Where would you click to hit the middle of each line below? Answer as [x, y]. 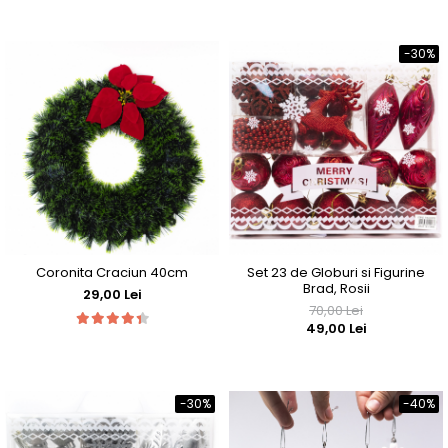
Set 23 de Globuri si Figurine [336, 272]
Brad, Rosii [336, 288]
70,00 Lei [336, 310]
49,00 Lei [336, 328]
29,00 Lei [112, 294]
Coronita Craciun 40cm [112, 272]
